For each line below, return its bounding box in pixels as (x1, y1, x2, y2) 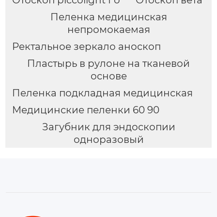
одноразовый (73, 133, 144, 145)
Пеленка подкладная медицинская (12, 87, 193, 99)
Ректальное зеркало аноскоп (12, 40, 161, 52)
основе (90, 70, 127, 82)
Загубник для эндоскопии (42, 121, 175, 133)
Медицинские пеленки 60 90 (12, 104, 159, 116)
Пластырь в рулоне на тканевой (27, 57, 190, 69)
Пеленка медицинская (50, 11, 167, 23)
